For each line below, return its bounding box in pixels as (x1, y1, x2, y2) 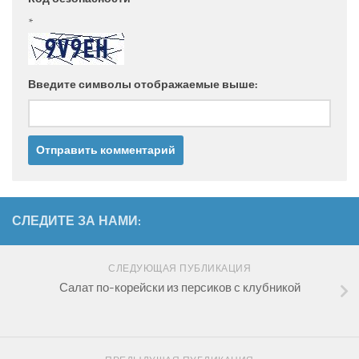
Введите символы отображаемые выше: (28, 78, 257, 92)
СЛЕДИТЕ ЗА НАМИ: (12, 213, 141, 229)
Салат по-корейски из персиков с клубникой (58, 280, 301, 296)
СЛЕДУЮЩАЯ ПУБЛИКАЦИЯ (108, 263, 251, 275)
